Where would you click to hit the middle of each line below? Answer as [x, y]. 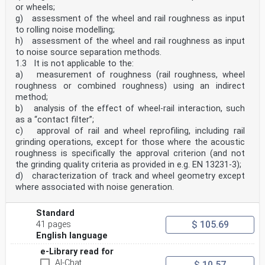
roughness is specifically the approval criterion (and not [130, 154]
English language [72, 236]
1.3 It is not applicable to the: [75, 64]
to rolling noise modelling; [65, 30]
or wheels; [35, 8]
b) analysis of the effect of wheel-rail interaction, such [130, 109]
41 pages [54, 225]
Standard [56, 214]
